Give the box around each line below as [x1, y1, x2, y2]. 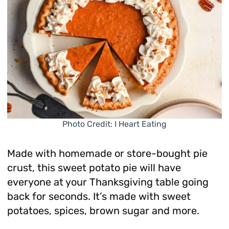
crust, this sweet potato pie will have [7, 162, 181, 174]
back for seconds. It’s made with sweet [7, 190, 191, 203]
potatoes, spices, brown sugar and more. [7, 204, 199, 217]
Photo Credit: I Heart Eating [62, 119, 167, 129]
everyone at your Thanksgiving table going [7, 176, 209, 189]
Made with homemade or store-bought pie [7, 147, 208, 160]
